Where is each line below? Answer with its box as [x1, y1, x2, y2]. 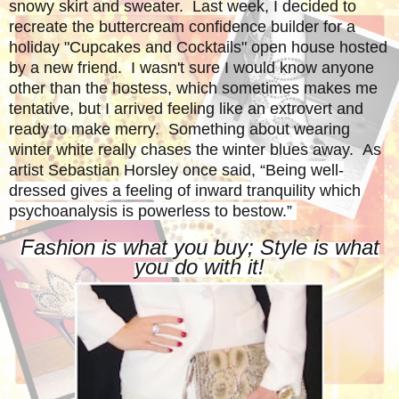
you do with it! [134, 254, 265, 279]
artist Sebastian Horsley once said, [9, 160, 260, 179]
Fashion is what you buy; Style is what [20, 234, 379, 259]
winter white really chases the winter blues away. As [9, 140, 381, 159]
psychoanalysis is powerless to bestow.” [9, 201, 297, 220]
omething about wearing [179, 119, 350, 138]
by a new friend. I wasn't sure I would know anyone [9, 58, 374, 77]
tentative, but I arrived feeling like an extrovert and [9, 99, 363, 118]
